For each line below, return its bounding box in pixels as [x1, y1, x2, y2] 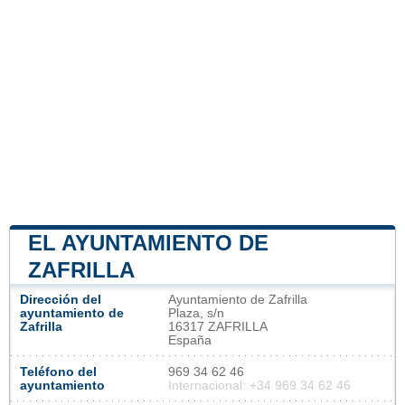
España [168, 333, 212, 347]
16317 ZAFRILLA [168, 319, 268, 334]
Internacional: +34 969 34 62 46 [168, 378, 351, 392]
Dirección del [20, 292, 101, 306]
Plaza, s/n [168, 306, 224, 320]
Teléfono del [20, 364, 97, 379]
